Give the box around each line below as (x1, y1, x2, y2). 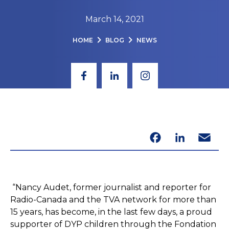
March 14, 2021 (85, 14, 144, 25)
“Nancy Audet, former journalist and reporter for (10, 182, 211, 193)
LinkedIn (162, 132, 198, 143)
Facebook (135, 132, 176, 143)
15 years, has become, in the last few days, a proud (10, 207, 212, 217)
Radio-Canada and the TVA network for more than (10, 195, 216, 205)
